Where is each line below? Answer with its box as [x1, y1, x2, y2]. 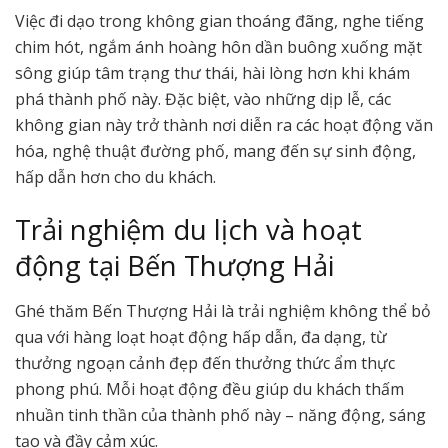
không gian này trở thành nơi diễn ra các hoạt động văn [15, 113, 433, 136]
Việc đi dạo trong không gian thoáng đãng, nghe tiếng [15, 9, 424, 32]
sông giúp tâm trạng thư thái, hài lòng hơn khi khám [15, 61, 410, 84]
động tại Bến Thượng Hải [15, 247, 334, 285]
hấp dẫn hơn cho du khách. [15, 165, 216, 188]
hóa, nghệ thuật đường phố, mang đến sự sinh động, [15, 139, 416, 162]
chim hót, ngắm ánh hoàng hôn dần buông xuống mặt [15, 35, 422, 58]
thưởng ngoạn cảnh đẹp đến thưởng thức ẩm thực [15, 351, 395, 374]
